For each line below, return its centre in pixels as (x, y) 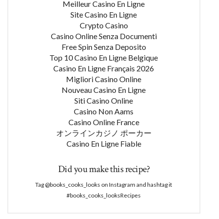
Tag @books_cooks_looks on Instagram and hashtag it (104, 184)
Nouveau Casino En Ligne (104, 89)
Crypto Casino (104, 25)
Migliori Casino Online (104, 79)
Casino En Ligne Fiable (104, 143)
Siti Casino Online (104, 100)
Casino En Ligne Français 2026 (104, 68)
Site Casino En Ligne (104, 14)
